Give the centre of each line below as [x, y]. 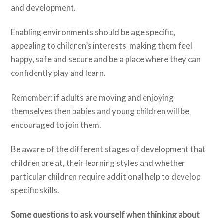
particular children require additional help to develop [106, 176]
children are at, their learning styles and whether [98, 163]
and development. [44, 8]
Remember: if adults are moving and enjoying [92, 97]
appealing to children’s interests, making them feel [102, 46]
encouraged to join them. [56, 125]
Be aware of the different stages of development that [109, 149]
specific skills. [35, 190]
